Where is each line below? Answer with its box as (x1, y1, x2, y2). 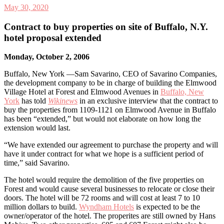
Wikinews (48, 96, 77, 105)
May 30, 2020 (4, 2, 48, 11)
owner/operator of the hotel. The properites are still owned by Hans (4, 211, 215, 220)
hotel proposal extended (4, 32, 101, 43)
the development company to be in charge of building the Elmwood (4, 78, 216, 87)
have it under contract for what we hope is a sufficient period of (4, 149, 203, 158)
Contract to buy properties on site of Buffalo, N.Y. (4, 21, 208, 32)
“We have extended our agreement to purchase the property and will (4, 140, 218, 149)
